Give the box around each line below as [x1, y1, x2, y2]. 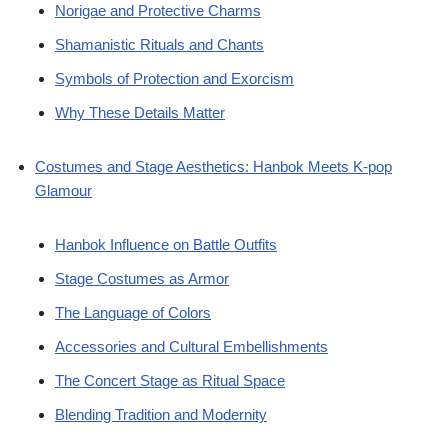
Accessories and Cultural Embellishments [55, 338, 328, 356]
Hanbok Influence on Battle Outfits [55, 236, 277, 254]
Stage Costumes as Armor [55, 270, 229, 288]
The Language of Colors [55, 304, 211, 322]
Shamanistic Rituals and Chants [55, 36, 264, 54]
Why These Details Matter [55, 104, 225, 122]
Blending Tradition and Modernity [55, 406, 267, 424]
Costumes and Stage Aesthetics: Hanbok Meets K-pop [35, 158, 392, 176]
